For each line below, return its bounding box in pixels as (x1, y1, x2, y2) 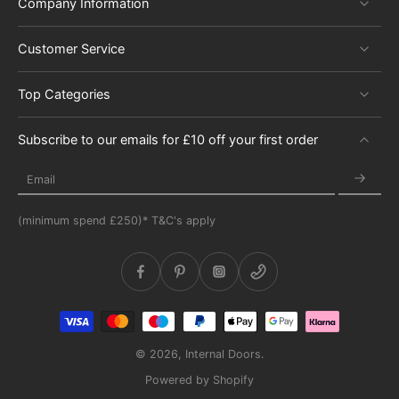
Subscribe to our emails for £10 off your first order (18, 132, 318, 147)
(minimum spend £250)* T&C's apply (18, 214, 216, 227)
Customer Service (18, 41, 125, 56)
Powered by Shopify (145, 373, 254, 387)
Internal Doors (185, 347, 261, 361)
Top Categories (18, 86, 110, 102)
